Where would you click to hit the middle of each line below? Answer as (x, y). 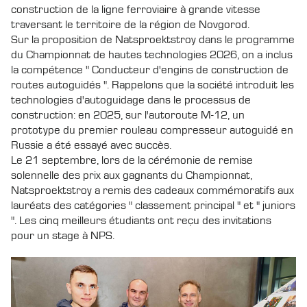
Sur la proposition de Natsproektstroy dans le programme (153, 40)
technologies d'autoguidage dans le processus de (131, 100)
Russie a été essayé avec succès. (91, 145)
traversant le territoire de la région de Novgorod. (130, 25)
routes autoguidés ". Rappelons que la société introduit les (152, 85)
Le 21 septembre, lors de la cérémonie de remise (132, 160)
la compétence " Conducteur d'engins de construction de (150, 70)
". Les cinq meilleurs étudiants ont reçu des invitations (141, 221)
